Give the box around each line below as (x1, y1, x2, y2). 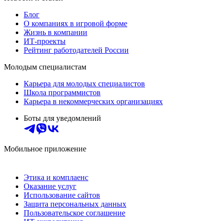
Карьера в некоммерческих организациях (24, 97, 163, 106)
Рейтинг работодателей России (24, 46, 129, 55)
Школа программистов (24, 88, 101, 97)
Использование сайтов (24, 191, 100, 200)
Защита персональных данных (24, 200, 126, 209)
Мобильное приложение (4, 145, 86, 153)
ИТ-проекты (24, 37, 66, 46)
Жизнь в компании (24, 28, 87, 37)
